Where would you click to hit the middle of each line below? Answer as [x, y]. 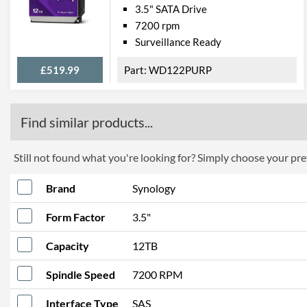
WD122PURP [180, 70]
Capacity [67, 246]
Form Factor [76, 217]
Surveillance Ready [178, 42]
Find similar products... [87, 122]
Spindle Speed [81, 274]
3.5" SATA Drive [171, 9]
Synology [154, 188]
